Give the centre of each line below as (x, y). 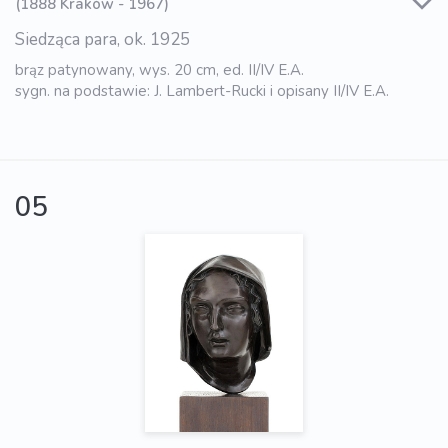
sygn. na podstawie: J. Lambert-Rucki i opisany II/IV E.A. (202, 90)
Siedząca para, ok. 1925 (102, 39)
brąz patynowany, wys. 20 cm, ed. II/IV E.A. (159, 69)
